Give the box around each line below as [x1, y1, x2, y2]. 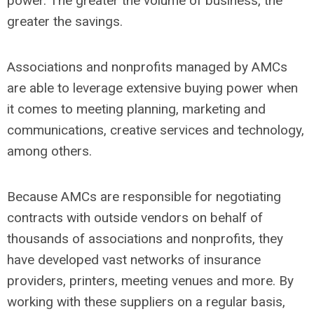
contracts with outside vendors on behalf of [7, 210, 263, 226]
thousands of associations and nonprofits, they [7, 231, 283, 247]
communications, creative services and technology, [7, 122, 304, 138]
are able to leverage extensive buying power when [7, 80, 298, 96]
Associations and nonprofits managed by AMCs [7, 59, 287, 75]
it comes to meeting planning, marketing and [7, 101, 266, 117]
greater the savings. [7, 13, 123, 29]
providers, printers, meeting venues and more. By [7, 273, 294, 289]
